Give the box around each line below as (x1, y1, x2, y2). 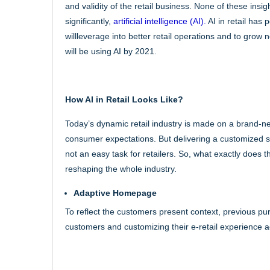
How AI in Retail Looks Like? (65, 94, 183, 104)
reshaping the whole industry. (65, 163, 177, 174)
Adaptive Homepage (74, 187, 157, 198)
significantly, (65, 16, 113, 26)
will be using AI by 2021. (65, 46, 157, 56)
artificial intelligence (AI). (113, 16, 206, 26)
